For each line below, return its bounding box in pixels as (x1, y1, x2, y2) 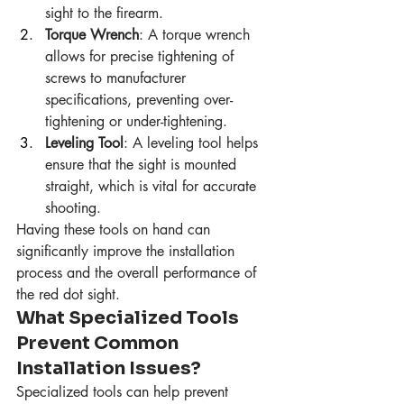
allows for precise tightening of (45, 47, 238, 67)
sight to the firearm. (45, 4, 163, 23)
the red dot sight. (16, 285, 120, 305)
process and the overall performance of (16, 263, 261, 283)
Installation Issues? (16, 357, 201, 381)
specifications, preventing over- (45, 90, 233, 110)
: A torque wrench (139, 25, 254, 45)
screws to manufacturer (45, 69, 190, 88)
